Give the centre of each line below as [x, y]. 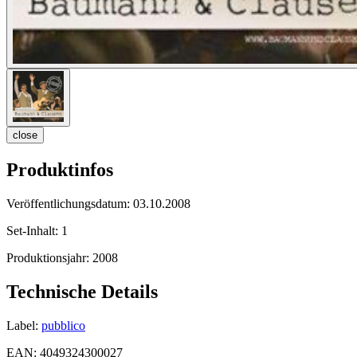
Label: [22, 325]
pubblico [63, 325]
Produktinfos [60, 170]
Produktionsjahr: [49, 257]
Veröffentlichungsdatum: [70, 203]
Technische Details [82, 291]
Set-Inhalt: [34, 230]
